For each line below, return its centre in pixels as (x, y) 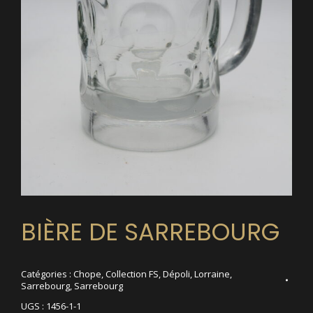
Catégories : (47, 274)
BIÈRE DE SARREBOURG (150, 232)
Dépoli (176, 274)
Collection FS (132, 274)
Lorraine (212, 274)
